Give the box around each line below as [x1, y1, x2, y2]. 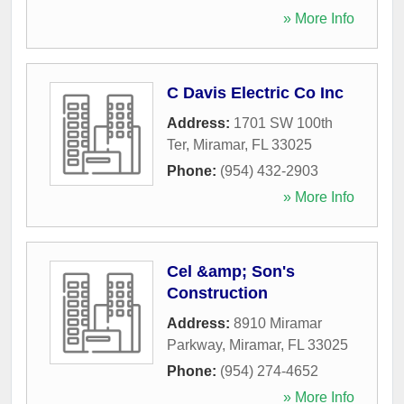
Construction [167, 283, 268, 302]
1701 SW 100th [234, 115, 333, 131]
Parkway [167, 336, 222, 353]
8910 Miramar [234, 315, 322, 331]
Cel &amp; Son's [167, 262, 295, 280]
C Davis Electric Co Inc [167, 83, 344, 102]
